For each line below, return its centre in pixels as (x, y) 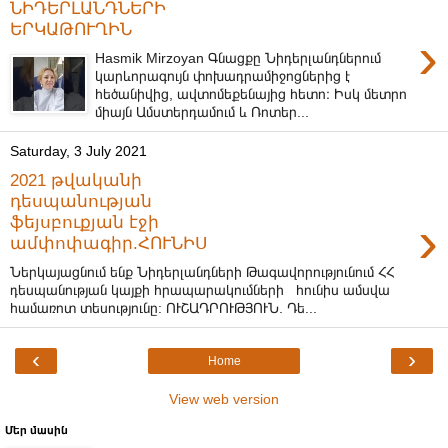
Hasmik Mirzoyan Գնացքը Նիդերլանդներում (238, 57)
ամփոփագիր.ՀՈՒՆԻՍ (108, 243)
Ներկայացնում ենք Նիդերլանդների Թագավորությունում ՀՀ (202, 271)
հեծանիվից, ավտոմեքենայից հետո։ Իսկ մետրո (251, 93)
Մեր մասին (36, 429)
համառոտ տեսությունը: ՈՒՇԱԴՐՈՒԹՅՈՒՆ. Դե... (163, 307)
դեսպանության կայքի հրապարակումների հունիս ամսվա (200, 289)
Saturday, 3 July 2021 (78, 151)
